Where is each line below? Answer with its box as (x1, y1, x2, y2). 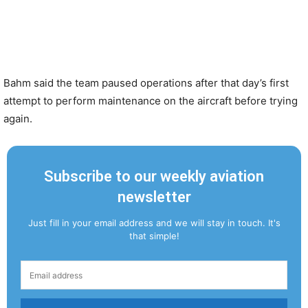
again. (3, 112, 32, 125)
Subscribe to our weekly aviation (44, 168, 264, 185)
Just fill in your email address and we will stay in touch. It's (27, 217, 280, 228)
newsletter (117, 188, 191, 206)
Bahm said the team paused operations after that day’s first (3, 76, 289, 89)
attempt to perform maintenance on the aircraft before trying (3, 94, 298, 107)
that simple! (129, 230, 179, 241)
